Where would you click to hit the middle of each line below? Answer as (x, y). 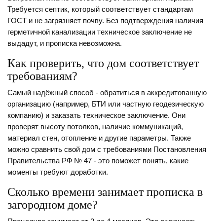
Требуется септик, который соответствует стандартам (100, 10)
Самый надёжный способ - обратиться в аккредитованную (107, 93)
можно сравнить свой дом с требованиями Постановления (107, 150)
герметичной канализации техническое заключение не (100, 32)
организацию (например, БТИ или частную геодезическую (106, 104)
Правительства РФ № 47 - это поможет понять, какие (98, 161)
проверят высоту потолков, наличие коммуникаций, (95, 127)
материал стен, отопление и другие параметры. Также (99, 138)
